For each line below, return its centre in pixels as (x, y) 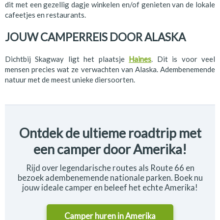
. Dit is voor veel (183, 59)
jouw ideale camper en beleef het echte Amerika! (110, 187)
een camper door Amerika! (110, 149)
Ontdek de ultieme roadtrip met (110, 133)
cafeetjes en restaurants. (45, 15)
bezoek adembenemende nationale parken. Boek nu (110, 178)
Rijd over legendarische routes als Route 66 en (110, 168)
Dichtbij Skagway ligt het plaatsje (67, 59)
